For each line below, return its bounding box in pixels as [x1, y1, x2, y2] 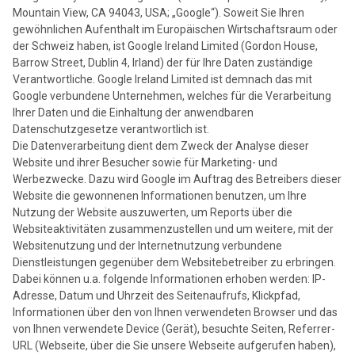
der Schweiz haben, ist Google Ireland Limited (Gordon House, [13, 40, 318, 53]
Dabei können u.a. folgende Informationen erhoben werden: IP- [13, 273, 326, 286]
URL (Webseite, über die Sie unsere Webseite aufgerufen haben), [13, 339, 336, 353]
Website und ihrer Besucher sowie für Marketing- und [13, 156, 277, 170]
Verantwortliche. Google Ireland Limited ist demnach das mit [13, 73, 312, 86]
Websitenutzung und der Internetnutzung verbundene [13, 239, 282, 253]
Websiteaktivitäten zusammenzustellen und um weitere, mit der [13, 223, 334, 236]
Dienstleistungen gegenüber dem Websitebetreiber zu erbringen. [13, 256, 336, 269]
